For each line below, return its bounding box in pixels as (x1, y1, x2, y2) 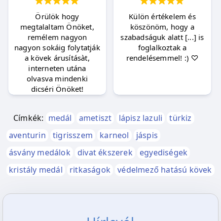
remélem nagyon (27, 32, 87, 42)
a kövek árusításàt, (25, 52, 90, 63)
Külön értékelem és (129, 11, 196, 21)
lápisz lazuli (118, 112, 163, 123)
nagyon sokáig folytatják (14, 42, 100, 52)
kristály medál (9, 164, 63, 175)
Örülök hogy (35, 11, 79, 21)
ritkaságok (70, 164, 111, 175)
